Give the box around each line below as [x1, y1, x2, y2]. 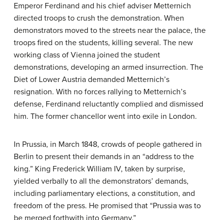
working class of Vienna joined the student [14, 50, 160, 60]
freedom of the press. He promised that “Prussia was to [14, 200, 201, 211]
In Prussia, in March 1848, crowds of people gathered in [14, 139, 202, 149]
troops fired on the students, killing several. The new [14, 37, 193, 48]
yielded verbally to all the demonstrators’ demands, [14, 176, 189, 186]
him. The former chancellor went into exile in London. [14, 111, 197, 121]
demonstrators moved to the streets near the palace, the [14, 25, 206, 35]
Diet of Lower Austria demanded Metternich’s [14, 74, 169, 84]
